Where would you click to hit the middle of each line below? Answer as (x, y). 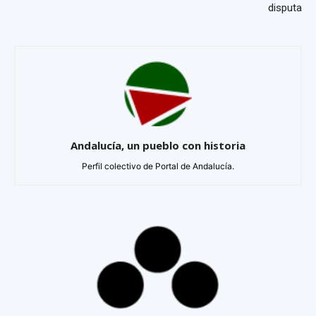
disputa (285, 8)
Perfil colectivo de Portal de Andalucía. (158, 166)
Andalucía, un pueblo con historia (158, 145)
